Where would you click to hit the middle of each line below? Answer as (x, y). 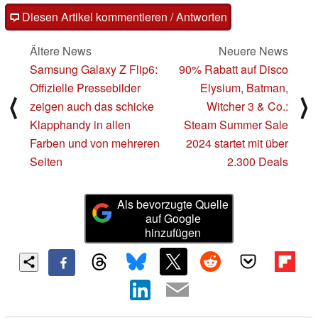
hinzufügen (173, 233)
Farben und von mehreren (95, 143)
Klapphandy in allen (80, 125)
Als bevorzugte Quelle (173, 204)
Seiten (46, 162)
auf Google (173, 219)
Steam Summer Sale (236, 125)
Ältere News (61, 51)
